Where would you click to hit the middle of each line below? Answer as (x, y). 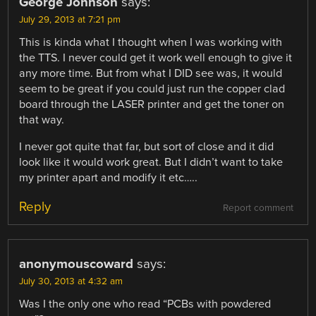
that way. (42, 120)
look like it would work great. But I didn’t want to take (151, 163)
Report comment (258, 208)
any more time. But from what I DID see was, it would (151, 74)
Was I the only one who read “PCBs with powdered (145, 304)
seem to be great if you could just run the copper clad (152, 89)
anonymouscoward (77, 264)
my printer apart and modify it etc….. (109, 178)
